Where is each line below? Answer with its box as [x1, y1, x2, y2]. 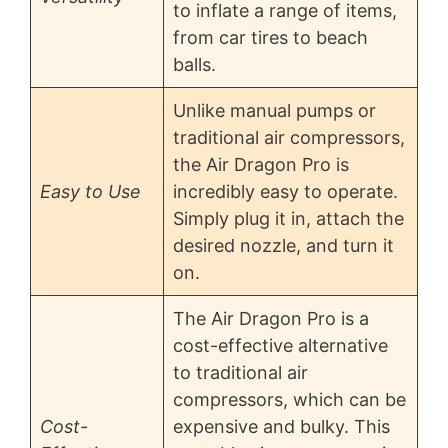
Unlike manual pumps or [173, 100, 376, 121]
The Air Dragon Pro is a [173, 308, 369, 329]
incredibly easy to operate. [173, 181, 398, 202]
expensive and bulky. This [173, 416, 390, 437]
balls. [173, 54, 216, 75]
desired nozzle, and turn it [173, 235, 394, 256]
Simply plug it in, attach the [173, 208, 404, 229]
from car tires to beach [173, 27, 368, 48]
